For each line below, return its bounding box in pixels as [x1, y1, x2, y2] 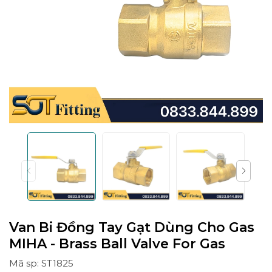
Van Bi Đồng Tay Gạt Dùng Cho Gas [9, 219, 254, 236]
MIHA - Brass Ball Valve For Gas [9, 235, 225, 252]
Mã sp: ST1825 [9, 257, 73, 269]
